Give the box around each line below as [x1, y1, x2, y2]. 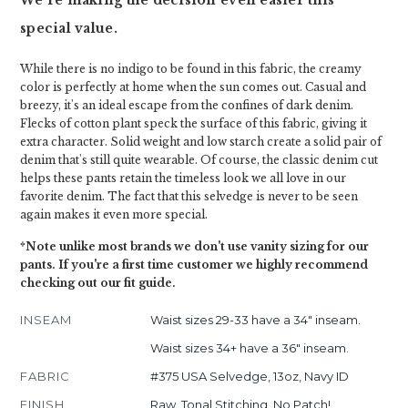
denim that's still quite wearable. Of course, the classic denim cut [20, 153, 378, 167]
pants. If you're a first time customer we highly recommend [20, 258, 368, 271]
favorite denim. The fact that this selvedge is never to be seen [20, 189, 358, 203]
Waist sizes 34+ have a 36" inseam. [149, 341, 349, 355]
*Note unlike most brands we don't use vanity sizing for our [20, 240, 369, 253]
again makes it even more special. [20, 208, 208, 221]
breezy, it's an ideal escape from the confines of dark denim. [20, 98, 353, 112]
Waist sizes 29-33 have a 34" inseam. [149, 312, 361, 327]
